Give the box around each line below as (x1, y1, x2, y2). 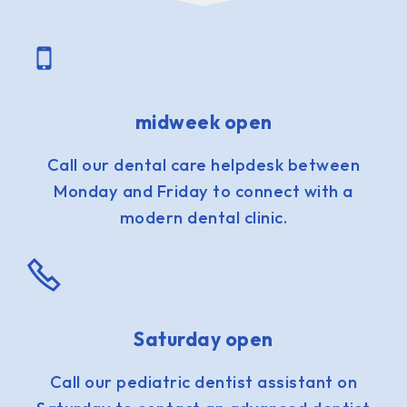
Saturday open (134, 327, 273, 352)
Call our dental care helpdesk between (46, 154, 361, 176)
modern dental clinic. (119, 207, 288, 229)
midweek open (134, 110, 273, 134)
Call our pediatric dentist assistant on (49, 372, 358, 393)
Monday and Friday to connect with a (54, 181, 353, 203)
